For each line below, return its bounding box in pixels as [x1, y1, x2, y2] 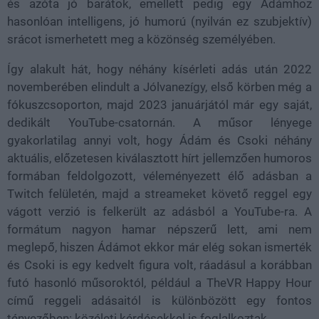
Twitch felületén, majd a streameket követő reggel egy [7, 186, 312, 201]
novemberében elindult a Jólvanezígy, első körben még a [7, 79, 312, 94]
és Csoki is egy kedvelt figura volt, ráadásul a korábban [7, 257, 312, 272]
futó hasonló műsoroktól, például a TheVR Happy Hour [7, 275, 312, 290]
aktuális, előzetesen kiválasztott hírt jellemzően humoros [7, 150, 312, 165]
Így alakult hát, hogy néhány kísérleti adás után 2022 [7, 61, 312, 76]
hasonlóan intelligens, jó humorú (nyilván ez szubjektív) [7, 14, 312, 28]
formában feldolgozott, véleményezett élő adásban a [7, 168, 312, 183]
